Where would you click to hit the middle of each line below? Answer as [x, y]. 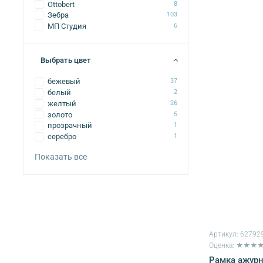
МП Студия [67, 26]
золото [60, 114]
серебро [62, 137]
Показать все [60, 156]
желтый [62, 103]
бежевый [64, 82]
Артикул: [224, 234]
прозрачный [70, 126]
